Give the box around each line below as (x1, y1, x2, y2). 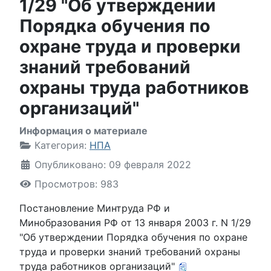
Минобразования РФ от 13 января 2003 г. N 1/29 (19, 217, 251, 229)
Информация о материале (19, 125, 148, 137)
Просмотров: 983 (34, 178, 119, 190)
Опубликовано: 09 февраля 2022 (34, 158, 191, 171)
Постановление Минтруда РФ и (19, 202, 170, 214)
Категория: (31, 139, 90, 151)
